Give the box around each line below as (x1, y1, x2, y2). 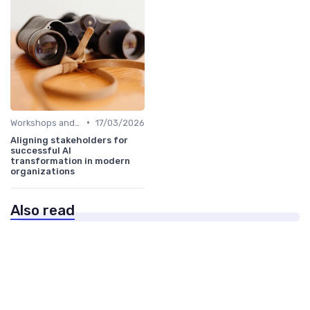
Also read (10, 201, 75, 219)
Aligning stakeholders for (10, 134, 128, 145)
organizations (10, 165, 75, 176)
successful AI (10, 145, 71, 156)
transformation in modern (10, 155, 130, 166)
